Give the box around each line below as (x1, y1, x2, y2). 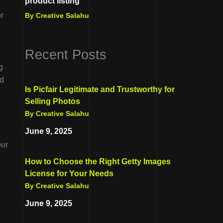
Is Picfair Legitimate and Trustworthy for (25, 85, 175, 94)
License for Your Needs (25, 169, 113, 178)
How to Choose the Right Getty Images (25, 157, 171, 166)
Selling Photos (25, 97, 80, 106)
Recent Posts (25, 46, 107, 62)
